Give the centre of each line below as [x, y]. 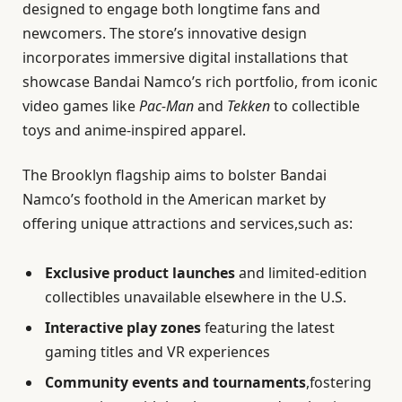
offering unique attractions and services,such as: [188, 223]
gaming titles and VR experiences [157, 351]
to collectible [315, 106]
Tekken [249, 106]
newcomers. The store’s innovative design [165, 34]
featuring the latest [268, 327]
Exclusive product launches [140, 272]
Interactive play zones [123, 327]
